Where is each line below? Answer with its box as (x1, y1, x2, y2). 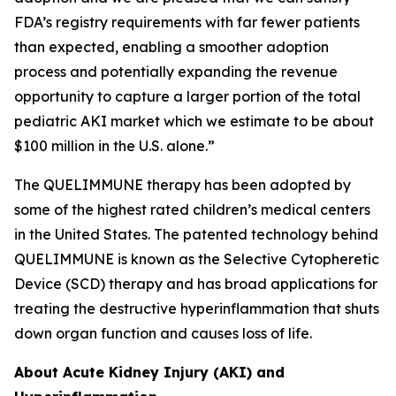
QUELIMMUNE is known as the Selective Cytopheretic (14, 250, 379, 268)
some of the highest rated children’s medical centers (14, 201, 370, 218)
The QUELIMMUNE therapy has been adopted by (14, 176, 351, 194)
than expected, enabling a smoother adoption (14, 38, 329, 56)
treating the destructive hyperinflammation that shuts (14, 300, 379, 317)
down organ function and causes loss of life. (14, 324, 312, 342)
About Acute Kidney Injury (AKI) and (14, 363, 285, 381)
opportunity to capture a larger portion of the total (14, 88, 361, 105)
